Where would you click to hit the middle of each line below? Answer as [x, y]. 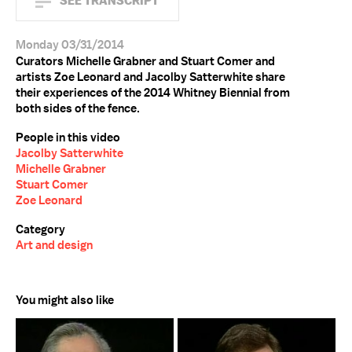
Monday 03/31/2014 [70, 45]
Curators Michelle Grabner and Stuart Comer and [145, 61]
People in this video [68, 137]
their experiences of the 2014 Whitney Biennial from [153, 93]
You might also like [65, 300]
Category [40, 229]
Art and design [54, 245]
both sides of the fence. [78, 108]
